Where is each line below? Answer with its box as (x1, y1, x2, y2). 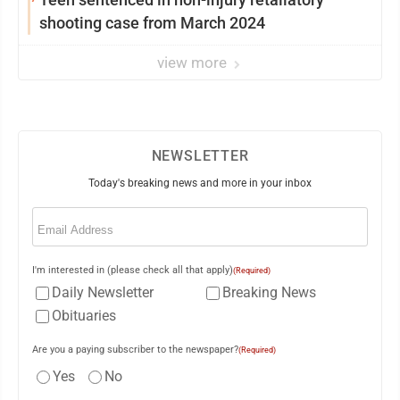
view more (157, 54, 230, 72)
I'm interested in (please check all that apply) (32, 264, 233, 277)
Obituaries (52, 307, 116, 325)
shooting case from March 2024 (39, 13, 265, 33)
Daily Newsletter (52, 284, 154, 302)
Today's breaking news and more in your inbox (88, 177, 312, 190)
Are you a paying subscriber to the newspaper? (32, 344, 238, 356)
